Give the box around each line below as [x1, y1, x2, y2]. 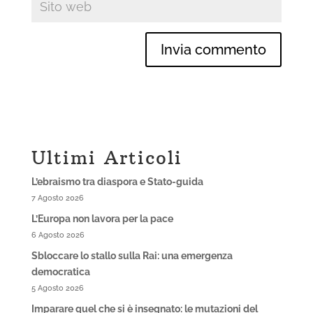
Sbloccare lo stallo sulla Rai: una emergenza [31, 250, 233, 262]
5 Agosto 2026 [31, 283, 84, 293]
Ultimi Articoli [31, 146, 182, 170]
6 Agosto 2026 [31, 230, 85, 240]
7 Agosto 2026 [31, 193, 84, 203]
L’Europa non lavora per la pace [31, 213, 173, 225]
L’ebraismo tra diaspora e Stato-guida [31, 176, 203, 188]
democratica [31, 266, 90, 278]
